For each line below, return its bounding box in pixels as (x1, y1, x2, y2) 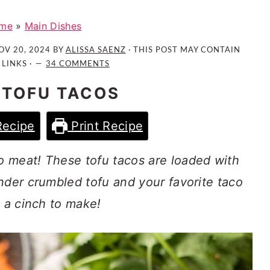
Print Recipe (67, 119, 143, 133)
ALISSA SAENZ (65, 46, 126, 54)
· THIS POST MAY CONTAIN (125, 46, 240, 54)
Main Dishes (24, 20, 82, 32)
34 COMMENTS (46, 60, 110, 67)
